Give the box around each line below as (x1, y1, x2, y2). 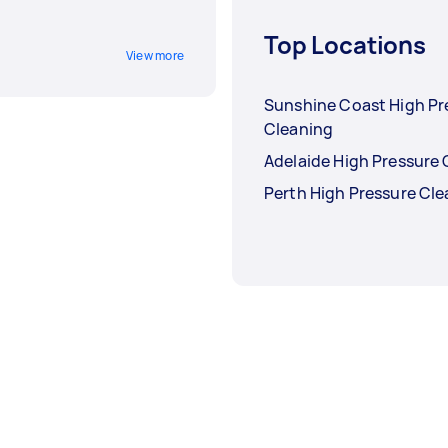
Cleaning (264, 118, 334, 141)
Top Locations (264, 28, 427, 62)
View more (125, 47, 184, 65)
